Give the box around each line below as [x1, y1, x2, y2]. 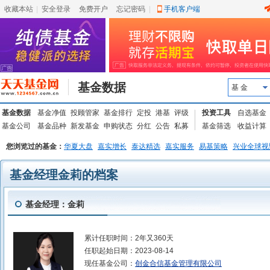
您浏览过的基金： [6, 142, 64, 151]
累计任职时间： [84, 234, 135, 242]
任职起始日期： [84, 246, 135, 255]
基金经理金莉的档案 [10, 168, 118, 181]
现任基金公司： [84, 259, 135, 268]
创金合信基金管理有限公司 [135, 259, 222, 268]
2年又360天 [135, 234, 174, 242]
